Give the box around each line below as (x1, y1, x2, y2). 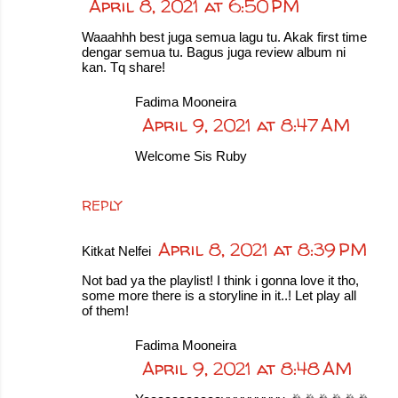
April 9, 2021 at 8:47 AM (142, 113, 350, 137)
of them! (82, 303, 129, 318)
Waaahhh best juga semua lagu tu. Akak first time (82, 29, 367, 44)
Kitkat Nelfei (82, 243, 151, 259)
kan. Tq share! (82, 60, 165, 75)
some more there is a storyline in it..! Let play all (82, 288, 356, 303)
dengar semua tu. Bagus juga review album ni (82, 44, 346, 60)
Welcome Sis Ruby (135, 148, 247, 163)
